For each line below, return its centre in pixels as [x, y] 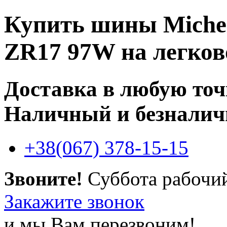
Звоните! [43, 178]
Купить [47, 25]
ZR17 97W [60, 52]
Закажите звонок [74, 201]
